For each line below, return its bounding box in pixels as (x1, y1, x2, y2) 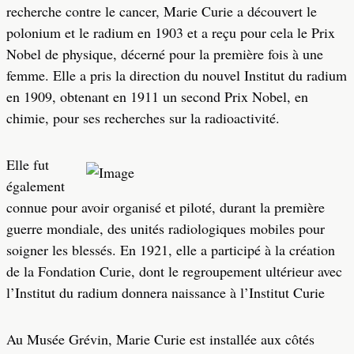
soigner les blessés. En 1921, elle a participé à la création (6, 240, 335, 259)
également (6, 176, 65, 195)
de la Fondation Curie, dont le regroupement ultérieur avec (6, 262, 342, 281)
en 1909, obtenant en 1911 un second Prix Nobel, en (6, 87, 308, 106)
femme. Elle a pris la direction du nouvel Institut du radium (6, 66, 347, 85)
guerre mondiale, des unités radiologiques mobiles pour (6, 219, 325, 238)
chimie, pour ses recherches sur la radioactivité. (6, 108, 280, 127)
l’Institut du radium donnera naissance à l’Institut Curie (6, 283, 330, 302)
